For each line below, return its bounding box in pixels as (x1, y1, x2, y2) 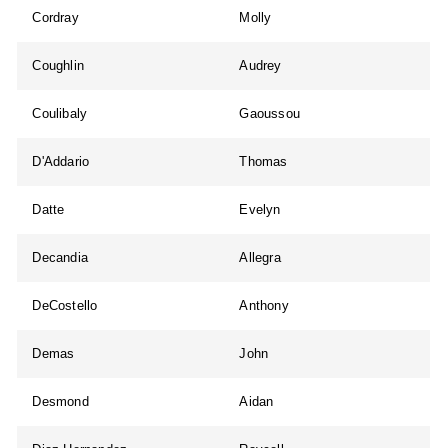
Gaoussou (239, 106, 301, 122)
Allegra (239, 250, 281, 266)
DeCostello (32, 298, 98, 314)
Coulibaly (32, 106, 88, 122)
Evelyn (239, 202, 281, 218)
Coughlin (32, 58, 85, 74)
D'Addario (32, 154, 90, 170)
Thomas (239, 154, 288, 170)
